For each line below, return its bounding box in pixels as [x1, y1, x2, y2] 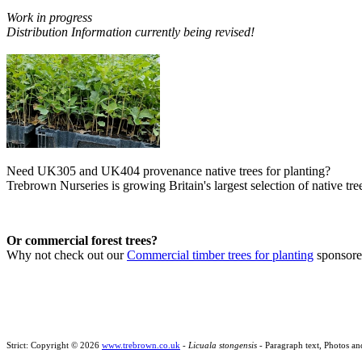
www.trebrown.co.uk [102, 340, 180, 351]
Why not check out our [6, 248, 127, 263]
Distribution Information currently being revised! [6, 24, 255, 39]
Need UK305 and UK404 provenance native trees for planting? [6, 164, 330, 179]
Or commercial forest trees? [6, 234, 158, 248]
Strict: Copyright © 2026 [6, 340, 102, 351]
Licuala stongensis [188, 340, 257, 351]
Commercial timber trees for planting [127, 248, 314, 263]
